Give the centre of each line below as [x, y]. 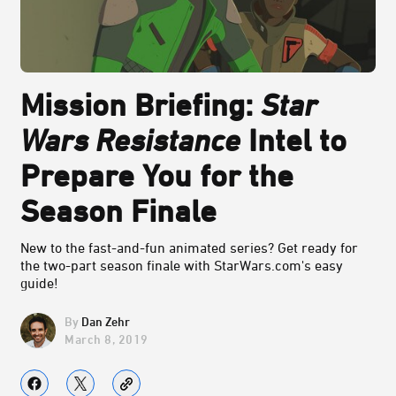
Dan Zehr [106, 322]
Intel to [293, 140]
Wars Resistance [130, 140]
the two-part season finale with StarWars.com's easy [182, 266]
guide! [39, 283]
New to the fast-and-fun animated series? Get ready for [189, 248]
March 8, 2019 [107, 339]
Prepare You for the [157, 175]
